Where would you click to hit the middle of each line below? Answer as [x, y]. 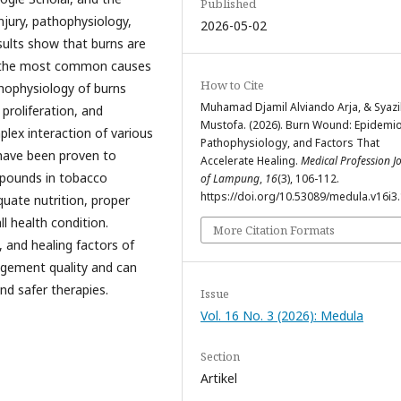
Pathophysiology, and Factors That [290, 143]
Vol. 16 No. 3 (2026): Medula [282, 316]
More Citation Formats [274, 230]
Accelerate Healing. [251, 161]
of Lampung [230, 179]
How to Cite [232, 85]
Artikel [219, 379]
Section [220, 357]
